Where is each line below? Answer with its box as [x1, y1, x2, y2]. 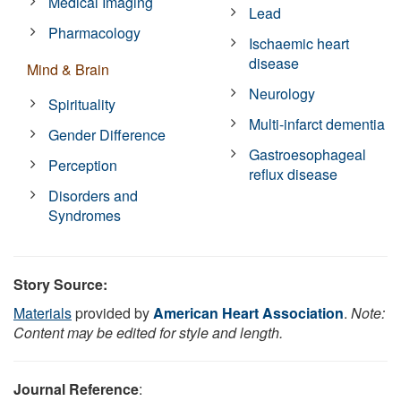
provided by [72, 302, 153, 323]
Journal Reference [13, 378, 139, 399]
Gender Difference [48, 124, 166, 145]
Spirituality [48, 93, 116, 115]
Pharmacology [48, 21, 141, 43]
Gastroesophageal [249, 143, 367, 165]
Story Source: [13, 273, 107, 294]
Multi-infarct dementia [249, 113, 386, 134]
